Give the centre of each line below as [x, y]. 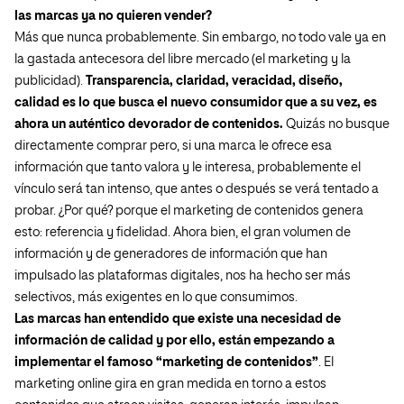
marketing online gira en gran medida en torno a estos [170, 384]
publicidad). [50, 81]
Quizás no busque [338, 124]
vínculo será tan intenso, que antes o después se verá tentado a [197, 189]
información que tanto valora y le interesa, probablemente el [188, 168]
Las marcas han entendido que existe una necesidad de [178, 319]
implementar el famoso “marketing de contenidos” [166, 363]
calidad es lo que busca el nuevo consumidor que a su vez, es [196, 103]
